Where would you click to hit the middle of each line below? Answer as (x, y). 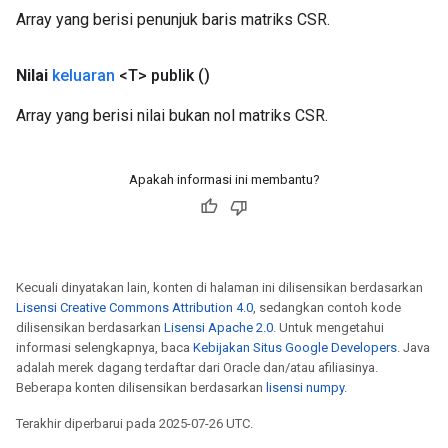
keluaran (83, 75)
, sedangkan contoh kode (327, 307)
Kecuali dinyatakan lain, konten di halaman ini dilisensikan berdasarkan (219, 287)
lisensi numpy (305, 387)
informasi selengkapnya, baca (104, 347)
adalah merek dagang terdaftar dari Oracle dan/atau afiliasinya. (197, 367)
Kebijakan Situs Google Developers (295, 347)
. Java (413, 347)
